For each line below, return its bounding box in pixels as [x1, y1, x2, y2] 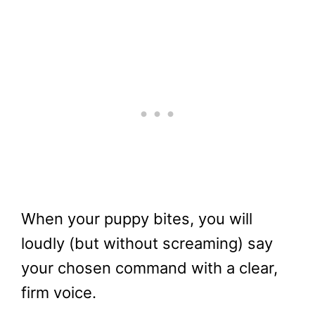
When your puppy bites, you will [21, 210, 252, 229]
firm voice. [21, 283, 96, 302]
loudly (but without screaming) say [21, 234, 273, 253]
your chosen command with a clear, [21, 259, 278, 278]
